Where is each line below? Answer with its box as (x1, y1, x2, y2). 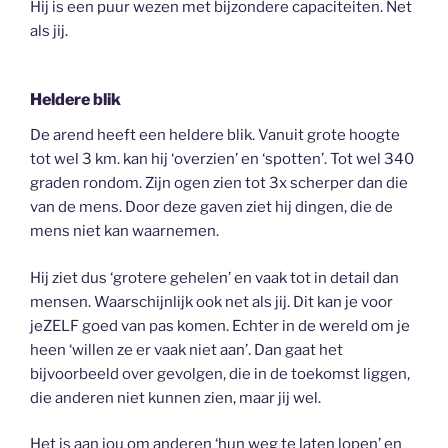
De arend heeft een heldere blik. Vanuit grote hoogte (30, 126, 400, 145)
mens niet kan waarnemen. (30, 222, 219, 241)
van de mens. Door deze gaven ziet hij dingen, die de (30, 198, 393, 217)
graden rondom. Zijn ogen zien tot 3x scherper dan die (30, 174, 408, 193)
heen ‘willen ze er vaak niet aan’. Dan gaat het (30, 340, 343, 359)
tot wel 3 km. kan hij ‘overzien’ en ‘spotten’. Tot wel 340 (30, 150, 414, 169)
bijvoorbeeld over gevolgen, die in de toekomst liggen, (30, 364, 410, 383)
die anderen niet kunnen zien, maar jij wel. (30, 388, 321, 407)
